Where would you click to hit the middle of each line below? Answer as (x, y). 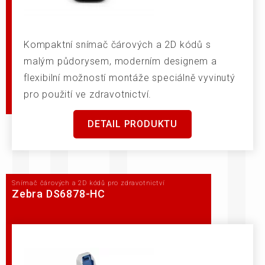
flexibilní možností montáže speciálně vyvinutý (130, 78)
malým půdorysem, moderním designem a (120, 61)
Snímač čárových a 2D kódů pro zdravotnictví (88, 183)
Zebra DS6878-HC (59, 194)
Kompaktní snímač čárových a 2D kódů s (117, 45)
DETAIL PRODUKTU (132, 124)
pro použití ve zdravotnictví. (88, 94)
